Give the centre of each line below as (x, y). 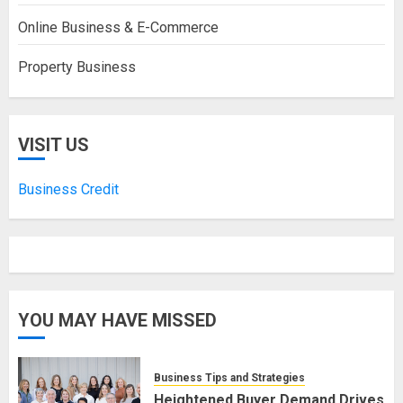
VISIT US (54, 145)
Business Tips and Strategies (229, 377)
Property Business (77, 67)
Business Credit (68, 190)
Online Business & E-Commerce (118, 28)
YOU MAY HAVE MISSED (117, 321)
